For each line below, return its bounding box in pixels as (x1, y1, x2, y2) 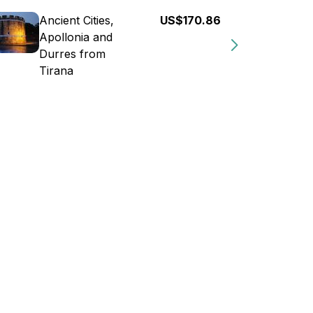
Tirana (39, 64, 73, 78)
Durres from (39, 47, 105, 61)
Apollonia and (39, 30, 112, 44)
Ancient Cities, (39, 13, 114, 27)
